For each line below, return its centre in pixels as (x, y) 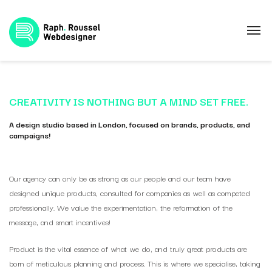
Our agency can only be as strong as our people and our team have (120, 178)
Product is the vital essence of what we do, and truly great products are (128, 248)
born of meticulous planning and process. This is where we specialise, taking (135, 263)
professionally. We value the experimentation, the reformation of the (121, 207)
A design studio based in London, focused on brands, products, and (130, 124)
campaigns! (30, 135)
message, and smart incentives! (60, 222)
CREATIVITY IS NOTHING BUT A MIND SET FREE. (129, 101)
